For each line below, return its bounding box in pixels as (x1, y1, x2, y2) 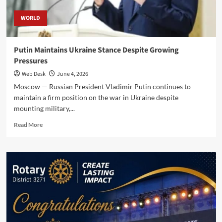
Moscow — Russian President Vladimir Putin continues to (13, 82, 191, 91)
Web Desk (21, 69, 46, 78)
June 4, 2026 (56, 69, 88, 78)
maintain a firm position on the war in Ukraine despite (13, 93, 178, 102)
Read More (13, 120, 43, 128)
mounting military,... (13, 104, 75, 112)
